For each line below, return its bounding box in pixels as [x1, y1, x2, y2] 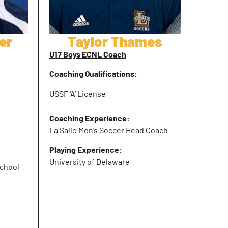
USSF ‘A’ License [49, 88, 106, 98]
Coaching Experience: [49, 112, 130, 123]
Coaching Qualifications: [49, 69, 137, 79]
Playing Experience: [49, 145, 124, 155]
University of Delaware [49, 157, 130, 167]
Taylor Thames [68, 33, 162, 50]
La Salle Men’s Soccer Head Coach [49, 125, 168, 135]
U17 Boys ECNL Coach [49, 49, 126, 59]
